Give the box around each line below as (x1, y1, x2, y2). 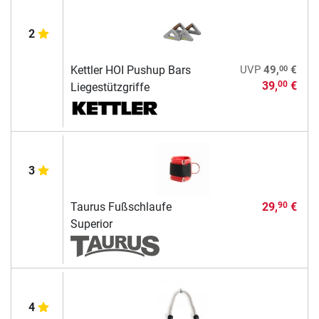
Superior (70, 216, 113, 231)
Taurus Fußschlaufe (70, 199, 172, 214)
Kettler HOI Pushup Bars (70, 63, 191, 77)
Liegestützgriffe (70, 80, 150, 94)
